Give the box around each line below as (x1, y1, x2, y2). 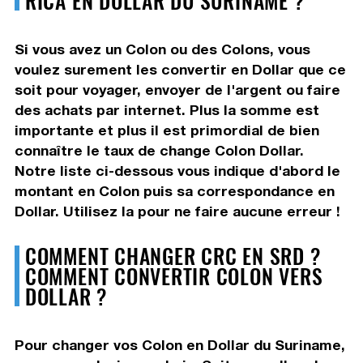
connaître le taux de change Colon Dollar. (14, 141, 304, 159)
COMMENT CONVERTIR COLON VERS (24, 259, 323, 291)
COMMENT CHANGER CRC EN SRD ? (24, 239, 321, 271)
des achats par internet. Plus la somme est (14, 100, 319, 118)
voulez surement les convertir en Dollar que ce (14, 60, 346, 78)
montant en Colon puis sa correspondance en (14, 181, 335, 199)
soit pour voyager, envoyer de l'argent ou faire (14, 80, 340, 98)
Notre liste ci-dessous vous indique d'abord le (14, 161, 340, 179)
